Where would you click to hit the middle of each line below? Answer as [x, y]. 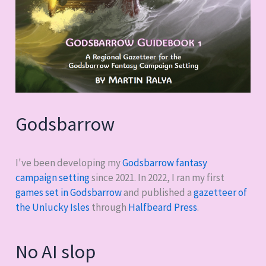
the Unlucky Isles [53, 208]
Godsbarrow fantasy [165, 163]
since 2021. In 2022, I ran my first [157, 178]
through [109, 208]
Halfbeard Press [163, 208]
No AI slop [56, 252]
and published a [158, 193]
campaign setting [53, 178]
